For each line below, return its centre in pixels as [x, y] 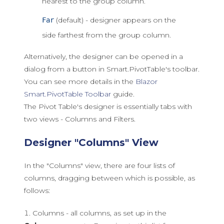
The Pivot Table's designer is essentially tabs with [108, 106]
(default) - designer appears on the [115, 20]
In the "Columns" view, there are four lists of [99, 165]
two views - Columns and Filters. [80, 119]
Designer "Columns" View [91, 142]
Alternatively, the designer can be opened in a [103, 56]
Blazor [146, 81]
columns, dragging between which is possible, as [109, 178]
